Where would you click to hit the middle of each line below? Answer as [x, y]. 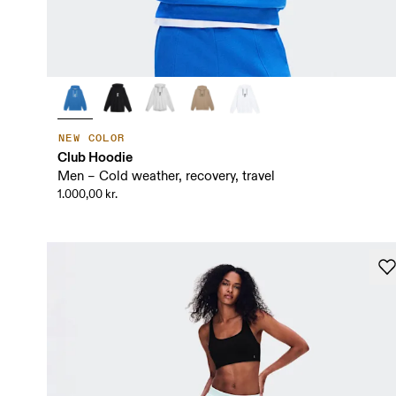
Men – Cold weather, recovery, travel [166, 176]
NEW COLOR [91, 138]
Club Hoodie [95, 156]
